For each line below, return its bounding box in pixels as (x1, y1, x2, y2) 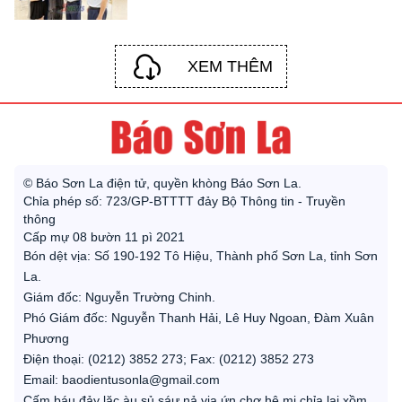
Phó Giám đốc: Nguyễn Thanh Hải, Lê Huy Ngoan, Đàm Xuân (23, 310, 374, 325)
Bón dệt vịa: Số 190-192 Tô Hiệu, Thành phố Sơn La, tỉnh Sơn (23, 248, 378, 263)
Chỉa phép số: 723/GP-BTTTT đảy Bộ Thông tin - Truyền (23, 193, 345, 208)
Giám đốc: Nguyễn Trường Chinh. (23, 289, 215, 304)
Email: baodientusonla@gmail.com (23, 371, 220, 387)
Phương (23, 330, 69, 345)
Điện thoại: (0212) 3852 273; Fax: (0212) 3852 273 (23, 351, 314, 366)
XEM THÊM (188, 57, 273, 76)
